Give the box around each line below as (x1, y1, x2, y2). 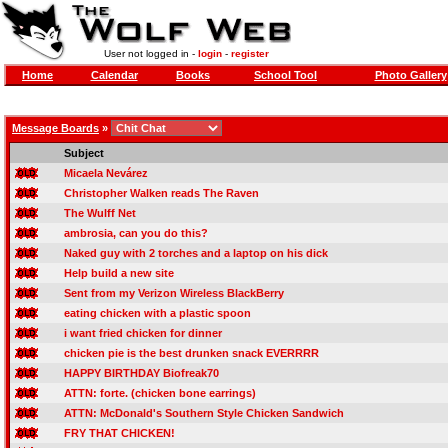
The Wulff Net (64, 207, 136, 219)
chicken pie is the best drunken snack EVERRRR (64, 347, 319, 359)
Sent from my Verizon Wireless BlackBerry (64, 287, 284, 299)
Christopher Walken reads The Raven (64, 187, 259, 199)
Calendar (90, 69, 138, 81)
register (230, 48, 269, 59)
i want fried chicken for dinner (64, 327, 222, 339)
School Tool (254, 69, 317, 81)
